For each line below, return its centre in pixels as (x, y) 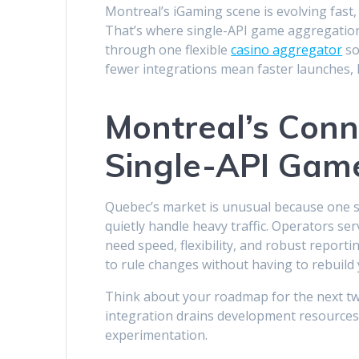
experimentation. (157, 335)
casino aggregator (287, 50)
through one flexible (168, 50)
